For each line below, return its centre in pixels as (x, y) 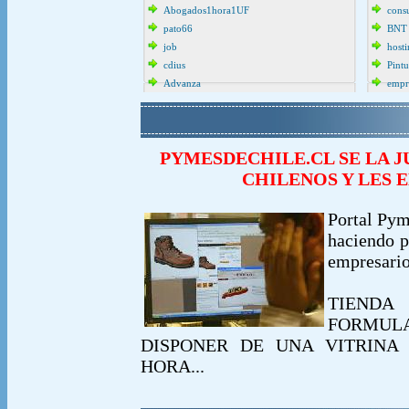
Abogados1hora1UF (206, 10)
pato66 (178, 28)
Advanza (182, 83)
